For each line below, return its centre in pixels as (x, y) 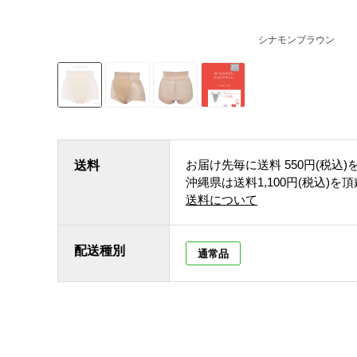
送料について (222, 200)
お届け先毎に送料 (233, 165)
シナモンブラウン (296, 40)
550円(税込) (316, 165)
